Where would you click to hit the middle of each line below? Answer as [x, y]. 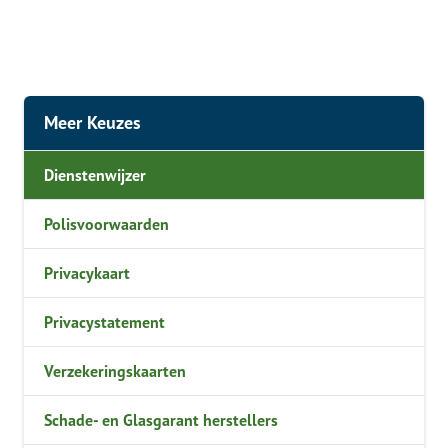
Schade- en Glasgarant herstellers [161, 420]
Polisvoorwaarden [106, 224]
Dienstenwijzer [95, 175]
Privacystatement [104, 322]
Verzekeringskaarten [115, 371]
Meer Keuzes [92, 122]
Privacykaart [87, 273]
